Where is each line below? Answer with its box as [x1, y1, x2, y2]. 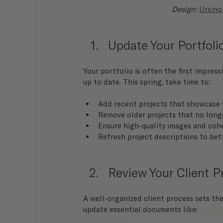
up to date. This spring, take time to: [83, 77, 211, 86]
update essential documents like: [83, 204, 198, 214]
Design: [172, 4, 200, 13]
